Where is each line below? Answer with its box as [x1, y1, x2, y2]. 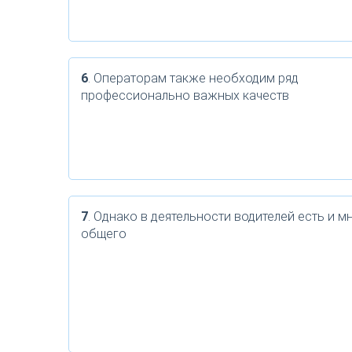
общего [81, 226, 126, 241]
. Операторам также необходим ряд [88, 71, 299, 86]
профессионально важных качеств [81, 88, 289, 103]
